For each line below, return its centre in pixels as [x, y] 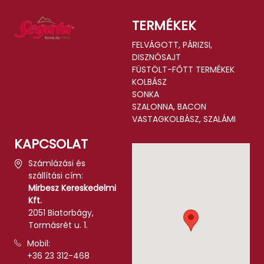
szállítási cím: [56, 176]
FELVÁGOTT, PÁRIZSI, [172, 45]
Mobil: [39, 244]
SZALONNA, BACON [169, 107]
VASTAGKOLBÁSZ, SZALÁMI [184, 119]
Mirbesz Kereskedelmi [72, 188]
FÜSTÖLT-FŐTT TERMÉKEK [183, 70]
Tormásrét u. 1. [58, 225]
